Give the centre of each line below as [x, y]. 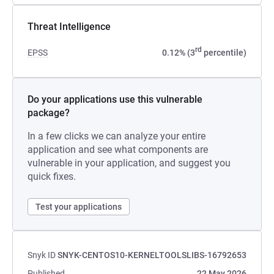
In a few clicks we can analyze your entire [117, 136]
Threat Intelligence [69, 27]
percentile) [224, 53]
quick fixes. [52, 176]
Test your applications [79, 207]
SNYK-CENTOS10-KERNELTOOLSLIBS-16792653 [152, 255]
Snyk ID [42, 255]
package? [49, 113]
